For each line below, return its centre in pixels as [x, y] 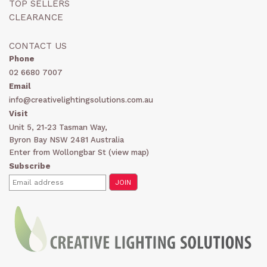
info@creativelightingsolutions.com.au [81, 100]
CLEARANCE [36, 18]
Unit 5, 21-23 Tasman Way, [58, 128]
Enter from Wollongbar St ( [60, 153]
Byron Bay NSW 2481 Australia [66, 140]
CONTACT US [38, 46]
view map [129, 153]
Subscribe [30, 166]
